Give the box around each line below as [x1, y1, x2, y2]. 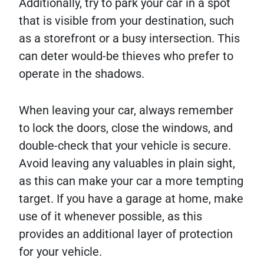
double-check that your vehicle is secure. [19, 138, 231, 153]
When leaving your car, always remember [19, 103, 233, 118]
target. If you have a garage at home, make [19, 192, 243, 206]
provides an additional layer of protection [19, 227, 233, 242]
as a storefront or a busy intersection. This [19, 31, 240, 46]
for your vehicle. [19, 245, 102, 259]
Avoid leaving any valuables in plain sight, [19, 156, 235, 171]
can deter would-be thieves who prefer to [19, 49, 233, 64]
